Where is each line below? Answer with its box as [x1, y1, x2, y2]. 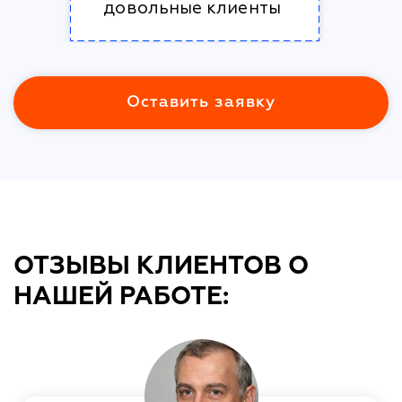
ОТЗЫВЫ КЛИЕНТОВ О [13, 253, 309, 279]
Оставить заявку [127, 93, 275, 110]
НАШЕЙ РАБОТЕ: [13, 284, 229, 310]
